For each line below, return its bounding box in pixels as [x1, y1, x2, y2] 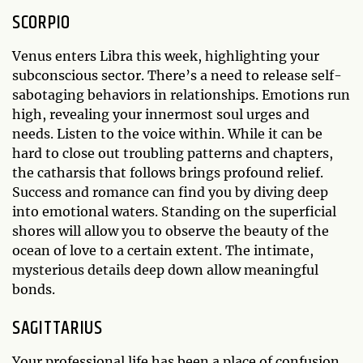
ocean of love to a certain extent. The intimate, [12, 241, 314, 258]
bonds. [12, 280, 55, 297]
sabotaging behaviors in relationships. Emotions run [12, 86, 350, 103]
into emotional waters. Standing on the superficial [12, 203, 336, 220]
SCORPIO [12, 7, 75, 37]
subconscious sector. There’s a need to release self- [12, 66, 342, 83]
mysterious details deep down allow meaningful [12, 261, 318, 278]
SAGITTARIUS [12, 313, 108, 343]
